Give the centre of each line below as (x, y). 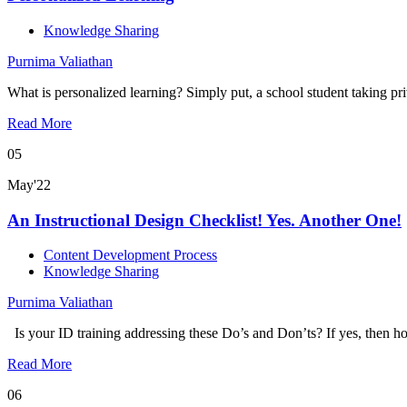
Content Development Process (130, 255)
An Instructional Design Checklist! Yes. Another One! (204, 220)
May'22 (29, 185)
